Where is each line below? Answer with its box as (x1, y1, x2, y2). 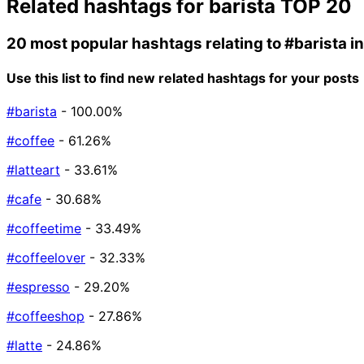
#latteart (6, 162, 60, 179)
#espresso (6, 279, 70, 296)
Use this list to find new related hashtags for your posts (6, 69, 359, 86)
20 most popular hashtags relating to (6, 33, 284, 53)
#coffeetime (6, 220, 81, 237)
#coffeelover (6, 249, 85, 266)
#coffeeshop (6, 308, 84, 325)
